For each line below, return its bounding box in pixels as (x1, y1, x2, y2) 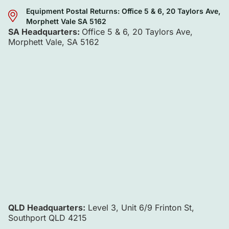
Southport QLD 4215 (8, 212, 87, 223)
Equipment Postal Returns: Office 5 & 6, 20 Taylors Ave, (26, 6, 220, 15)
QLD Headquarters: (8, 202, 85, 213)
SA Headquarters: (8, 26, 82, 37)
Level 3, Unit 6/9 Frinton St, (85, 202, 194, 213)
